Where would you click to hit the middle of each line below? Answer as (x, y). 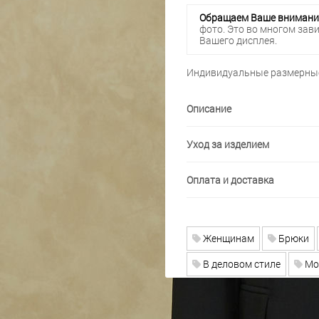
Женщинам (227, 238)
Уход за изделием (228, 144)
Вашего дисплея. (238, 41)
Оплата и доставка (230, 179)
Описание (209, 108)
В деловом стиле (240, 263)
